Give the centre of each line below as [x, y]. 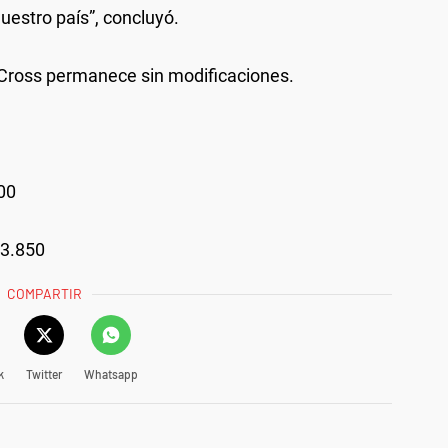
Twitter [43, 373]
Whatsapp [110, 373]
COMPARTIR [45, 293]
